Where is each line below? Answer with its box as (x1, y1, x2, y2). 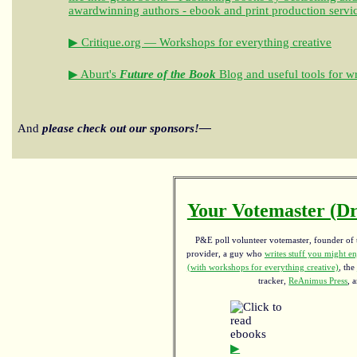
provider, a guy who (186, 249, 265, 259)
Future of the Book (120, 67, 216, 80)
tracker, (258, 277, 289, 286)
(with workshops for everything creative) (186, 263, 339, 273)
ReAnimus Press (288, 277, 348, 286)
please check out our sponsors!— (42, 121, 211, 135)
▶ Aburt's (69, 67, 120, 80)
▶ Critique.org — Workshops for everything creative (69, 35, 331, 49)
